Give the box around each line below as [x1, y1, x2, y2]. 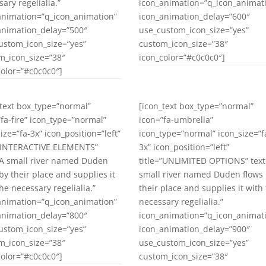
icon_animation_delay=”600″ [139, 10, 251, 22]
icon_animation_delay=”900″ [139, 223, 251, 235]
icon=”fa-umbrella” [139, 113, 214, 125]
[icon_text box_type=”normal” [139, 100, 254, 112]
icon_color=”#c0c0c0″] [139, 51, 226, 63]
